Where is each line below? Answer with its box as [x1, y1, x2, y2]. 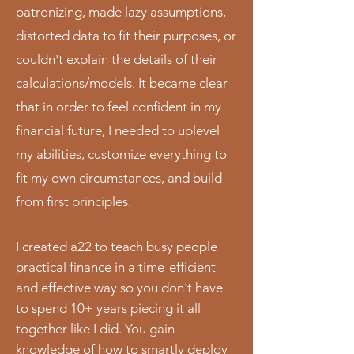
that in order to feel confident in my [16, 99, 221, 115]
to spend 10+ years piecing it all [16, 300, 201, 316]
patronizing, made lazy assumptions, [16, 4, 226, 20]
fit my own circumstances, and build [16, 170, 222, 186]
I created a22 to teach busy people [16, 239, 217, 254]
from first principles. [16, 194, 131, 209]
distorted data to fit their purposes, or [16, 28, 236, 43]
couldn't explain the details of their [16, 51, 217, 67]
